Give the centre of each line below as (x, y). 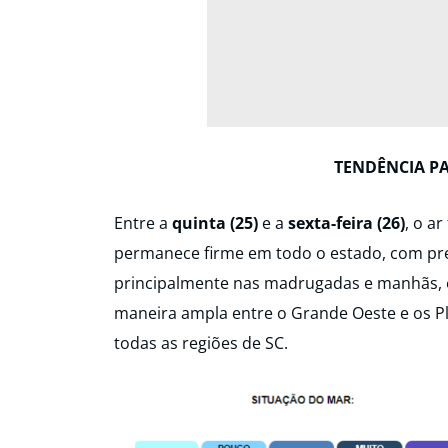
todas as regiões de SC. (201, 343)
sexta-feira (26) (346, 223)
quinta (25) (215, 223)
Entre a (143, 223)
